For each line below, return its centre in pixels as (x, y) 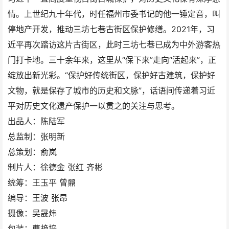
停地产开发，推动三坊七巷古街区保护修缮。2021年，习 (111, 29)
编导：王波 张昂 (38, 198)
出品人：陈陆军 (36, 121)
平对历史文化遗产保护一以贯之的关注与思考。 (94, 106)
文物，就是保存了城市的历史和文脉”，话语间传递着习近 (111, 90)
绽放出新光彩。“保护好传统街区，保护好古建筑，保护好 (111, 75)
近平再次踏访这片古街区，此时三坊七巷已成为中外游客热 (114, 44)
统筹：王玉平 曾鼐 (42, 182)
